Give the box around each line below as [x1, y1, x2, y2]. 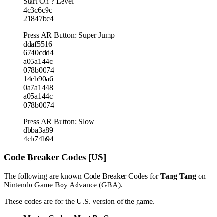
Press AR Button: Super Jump [23, 31, 115, 39]
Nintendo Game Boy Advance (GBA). [4, 181, 123, 189]
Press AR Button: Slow [23, 117, 94, 125]
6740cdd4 [23, 48, 54, 57]
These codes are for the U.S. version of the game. [4, 197, 155, 206]
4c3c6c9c [23, 5, 52, 14]
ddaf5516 [23, 39, 52, 48]
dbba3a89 [23, 125, 53, 134]
